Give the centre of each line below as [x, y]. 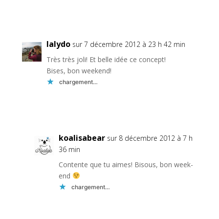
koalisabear [82, 138]
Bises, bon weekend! [79, 71]
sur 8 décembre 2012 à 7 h [150, 138]
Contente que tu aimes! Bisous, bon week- [126, 165]
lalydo [58, 44]
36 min [69, 150]
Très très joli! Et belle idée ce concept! [106, 60]
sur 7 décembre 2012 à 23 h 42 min [129, 44]
